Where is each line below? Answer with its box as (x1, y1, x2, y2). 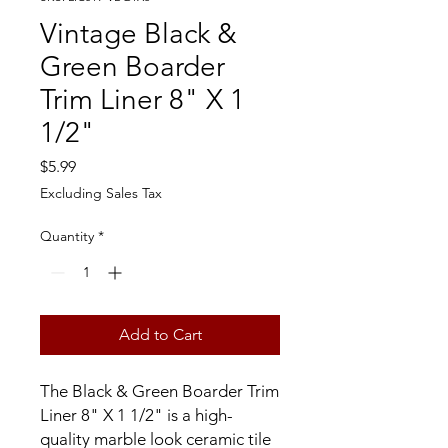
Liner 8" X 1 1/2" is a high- (40, 405, 233, 425)
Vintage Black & (40, 17, 237, 50)
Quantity (40, 227, 94, 245)
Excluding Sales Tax (40, 184, 162, 202)
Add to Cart (118, 325, 202, 344)
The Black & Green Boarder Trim (40, 381, 279, 401)
